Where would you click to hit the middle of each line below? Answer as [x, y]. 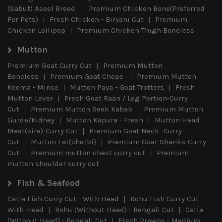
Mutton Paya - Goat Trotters [117, 87]
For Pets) [23, 19]
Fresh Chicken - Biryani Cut [97, 19]
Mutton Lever [30, 98]
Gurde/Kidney [31, 120]
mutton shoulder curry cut [53, 163]
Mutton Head [177, 120]
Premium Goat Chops [88, 76]
